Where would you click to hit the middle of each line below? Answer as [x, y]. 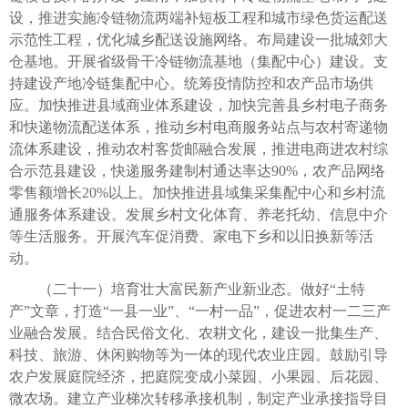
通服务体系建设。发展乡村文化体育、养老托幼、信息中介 [199, 214]
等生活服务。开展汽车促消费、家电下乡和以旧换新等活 [191, 236]
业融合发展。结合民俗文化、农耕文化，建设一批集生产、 [199, 332]
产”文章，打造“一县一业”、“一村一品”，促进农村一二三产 [200, 311]
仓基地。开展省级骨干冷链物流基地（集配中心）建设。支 [199, 61]
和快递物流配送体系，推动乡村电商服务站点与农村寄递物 [199, 127]
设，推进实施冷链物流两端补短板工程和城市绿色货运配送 [199, 17]
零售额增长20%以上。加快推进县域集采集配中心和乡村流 [197, 192]
